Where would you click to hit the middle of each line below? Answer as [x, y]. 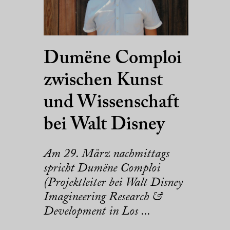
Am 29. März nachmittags [107, 154]
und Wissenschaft [111, 103]
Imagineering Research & [103, 197]
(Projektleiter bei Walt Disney [113, 183]
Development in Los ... [97, 211]
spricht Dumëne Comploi [102, 168]
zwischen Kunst [103, 81]
